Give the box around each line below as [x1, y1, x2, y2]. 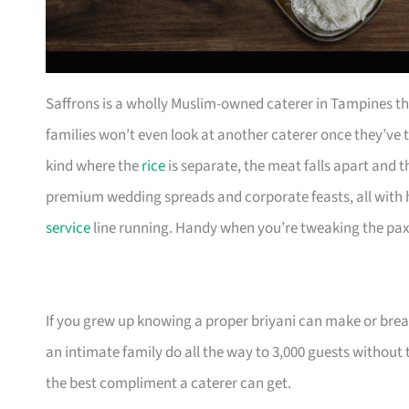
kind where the [46, 155, 142, 178]
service [46, 217, 90, 240]
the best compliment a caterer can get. [46, 372, 291, 395]
